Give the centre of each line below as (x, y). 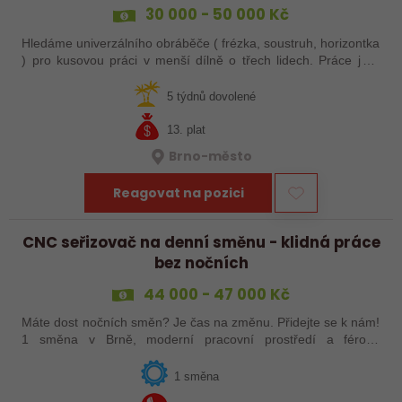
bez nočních (201, 263)
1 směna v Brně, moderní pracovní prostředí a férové (201, 340)
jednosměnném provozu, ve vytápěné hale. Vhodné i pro (201, 77)
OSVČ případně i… (76, 94)
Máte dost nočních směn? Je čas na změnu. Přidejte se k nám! (201, 323)
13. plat (187, 130)
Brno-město (211, 157)
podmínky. (51, 357)
